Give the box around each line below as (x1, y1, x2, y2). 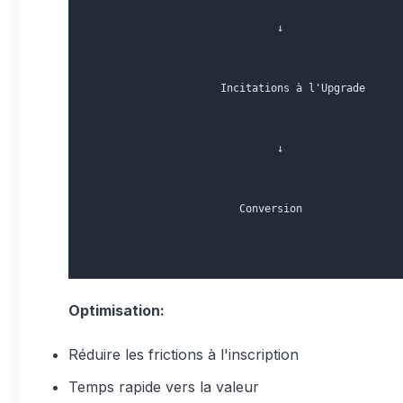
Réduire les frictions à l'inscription (68, 345, 299, 363)
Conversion (88, 202, 302, 215)
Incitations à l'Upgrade (88, 82, 365, 94)
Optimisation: (68, 301, 165, 319)
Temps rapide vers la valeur (68, 378, 259, 396)
